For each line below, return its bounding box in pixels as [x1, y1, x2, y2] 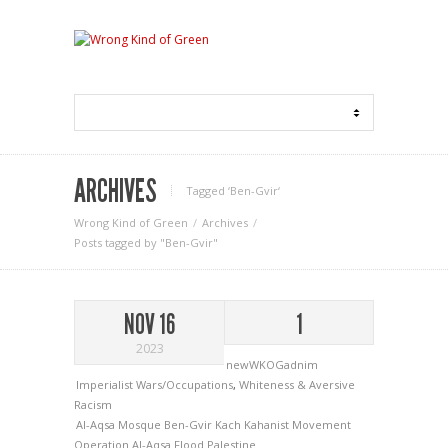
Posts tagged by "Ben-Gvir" [74, 235, 218, 250]
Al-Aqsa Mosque [76, 417, 164, 432]
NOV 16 [124, 308, 175, 341]
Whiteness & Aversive [239, 377, 355, 392]
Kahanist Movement [244, 417, 351, 432]
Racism [74, 397, 112, 412]
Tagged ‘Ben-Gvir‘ [186, 183, 280, 198]
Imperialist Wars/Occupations [76, 377, 233, 392]
